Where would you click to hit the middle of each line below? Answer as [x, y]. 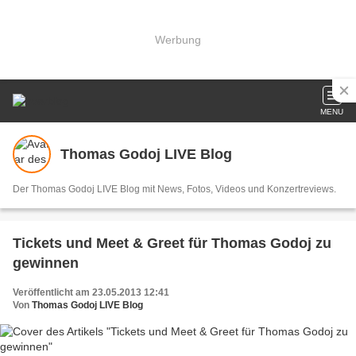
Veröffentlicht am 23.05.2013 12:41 [91, 292]
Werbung [178, 39]
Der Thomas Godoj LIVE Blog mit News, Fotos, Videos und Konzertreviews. [174, 189]
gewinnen [46, 263]
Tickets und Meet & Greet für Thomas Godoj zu [172, 243]
